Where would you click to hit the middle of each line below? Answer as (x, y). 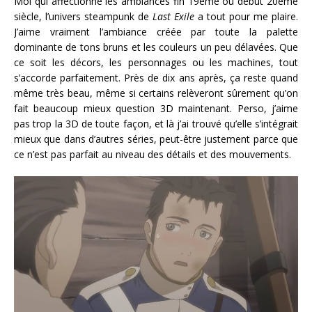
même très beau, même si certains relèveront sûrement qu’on (156, 93)
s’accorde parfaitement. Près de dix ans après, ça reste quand (156, 77)
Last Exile (175, 16)
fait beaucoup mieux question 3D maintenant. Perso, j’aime (156, 108)
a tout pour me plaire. (248, 16)
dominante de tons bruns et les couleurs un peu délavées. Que (156, 47)
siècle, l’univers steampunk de (83, 16)
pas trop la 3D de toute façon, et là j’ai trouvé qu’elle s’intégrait (156, 123)
